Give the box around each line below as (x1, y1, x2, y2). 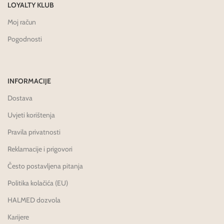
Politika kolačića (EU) (7, 178, 68, 188)
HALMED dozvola (7, 195, 60, 205)
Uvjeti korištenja (7, 110, 55, 120)
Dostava (7, 93, 32, 103)
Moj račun (7, 17, 36, 27)
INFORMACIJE (7, 76, 51, 86)
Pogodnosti (7, 34, 42, 44)
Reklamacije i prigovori (7, 144, 72, 154)
